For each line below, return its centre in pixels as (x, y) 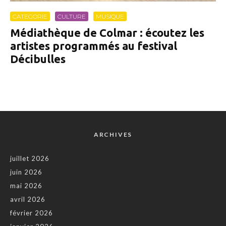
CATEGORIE (30, 17)
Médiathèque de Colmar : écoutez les (107, 33)
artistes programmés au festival (94, 46)
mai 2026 (26, 186)
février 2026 (32, 213)
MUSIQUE (110, 17)
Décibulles (38, 59)
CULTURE (72, 17)
